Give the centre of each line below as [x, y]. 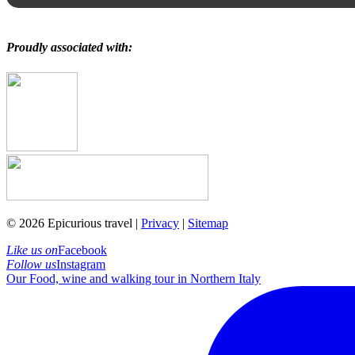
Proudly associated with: [69, 48]
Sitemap [208, 223]
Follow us [31, 264]
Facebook [82, 250]
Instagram [81, 264]
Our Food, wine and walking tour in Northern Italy [134, 278]
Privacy [160, 223]
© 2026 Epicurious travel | [74, 223]
